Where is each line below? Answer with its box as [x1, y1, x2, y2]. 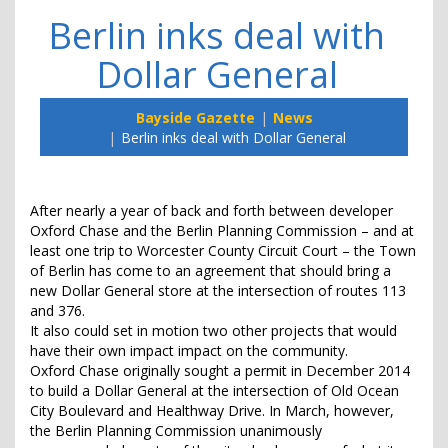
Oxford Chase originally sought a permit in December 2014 [30, 361, 410, 381]
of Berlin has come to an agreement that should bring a [30, 261, 391, 281]
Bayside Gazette [135, 108, 255, 128]
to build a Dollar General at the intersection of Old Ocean [30, 381, 399, 401]
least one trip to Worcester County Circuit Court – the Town [30, 241, 416, 261]
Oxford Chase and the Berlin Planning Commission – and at [30, 221, 414, 241]
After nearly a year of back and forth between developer [30, 201, 393, 221]
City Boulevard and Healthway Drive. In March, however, [30, 401, 394, 421]
